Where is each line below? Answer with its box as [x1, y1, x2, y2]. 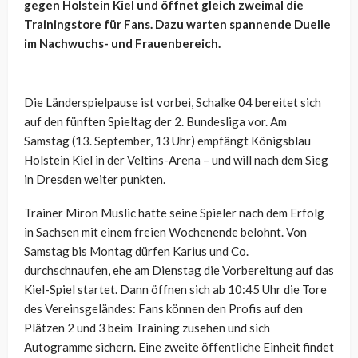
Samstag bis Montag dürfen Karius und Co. [24, 244, 249, 259]
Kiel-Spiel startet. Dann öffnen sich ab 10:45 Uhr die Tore [24, 282, 327, 297]
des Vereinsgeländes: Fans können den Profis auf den [24, 301, 303, 316]
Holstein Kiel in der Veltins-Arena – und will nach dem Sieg [24, 153, 328, 168]
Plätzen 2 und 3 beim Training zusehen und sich [24, 320, 270, 336]
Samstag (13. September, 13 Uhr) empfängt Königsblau [24, 133, 311, 149]
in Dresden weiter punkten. [24, 172, 165, 187]
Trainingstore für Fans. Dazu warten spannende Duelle [24, 17, 331, 32]
